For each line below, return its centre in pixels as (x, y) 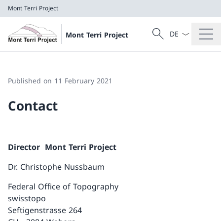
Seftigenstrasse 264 (45, 210)
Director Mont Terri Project (62, 147)
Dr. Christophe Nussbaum (56, 167)
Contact (33, 106)
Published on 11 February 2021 (60, 81)
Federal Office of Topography (63, 186)
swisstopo (27, 198)
